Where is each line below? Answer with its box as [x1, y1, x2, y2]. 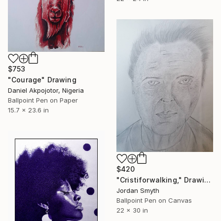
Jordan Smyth [116, 186, 159, 195]
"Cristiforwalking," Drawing [204, 176, 211, 184]
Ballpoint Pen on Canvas [116, 196, 192, 205]
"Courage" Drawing [8, 75, 76, 84]
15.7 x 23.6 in [8, 106, 49, 114]
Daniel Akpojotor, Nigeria [8, 86, 84, 94]
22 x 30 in [116, 206, 148, 215]
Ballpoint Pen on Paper [8, 96, 78, 104]
